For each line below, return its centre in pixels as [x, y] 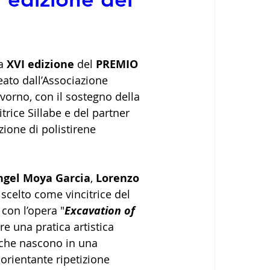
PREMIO [118, 64]
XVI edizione [40, 64]
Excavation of [101, 210]
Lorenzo [119, 178]
